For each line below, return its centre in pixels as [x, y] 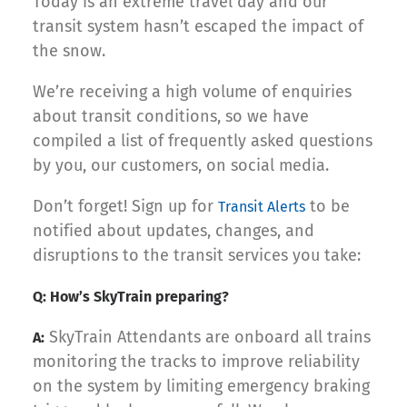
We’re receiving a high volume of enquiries [192, 92]
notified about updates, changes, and [174, 231]
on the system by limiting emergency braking [201, 387]
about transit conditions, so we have [171, 117]
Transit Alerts [262, 207]
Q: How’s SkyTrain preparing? [131, 297]
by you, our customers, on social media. [181, 166]
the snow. [69, 51]
